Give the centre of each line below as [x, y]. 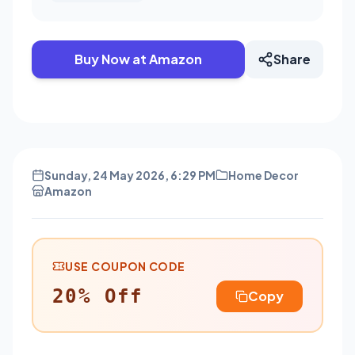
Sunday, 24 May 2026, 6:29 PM [130, 175]
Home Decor [263, 175]
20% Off [98, 296]
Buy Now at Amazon [138, 59]
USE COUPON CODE [125, 266]
